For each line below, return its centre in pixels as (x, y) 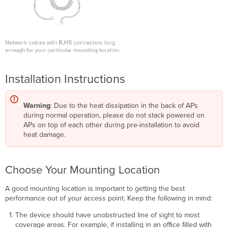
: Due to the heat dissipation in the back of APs (124, 106)
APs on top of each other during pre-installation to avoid (112, 125)
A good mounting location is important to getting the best (95, 189)
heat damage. (45, 135)
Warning (37, 106)
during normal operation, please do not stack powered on (114, 116)
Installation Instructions (65, 79)
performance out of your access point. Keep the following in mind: (109, 198)
